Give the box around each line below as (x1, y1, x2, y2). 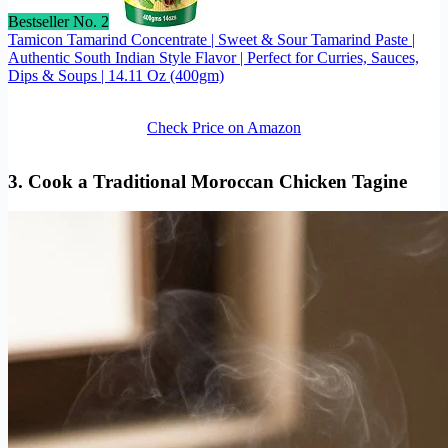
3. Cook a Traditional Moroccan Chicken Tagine (8, 170, 407, 192)
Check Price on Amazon (147, 118, 301, 136)
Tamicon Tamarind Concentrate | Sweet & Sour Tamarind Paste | (8, 30, 415, 48)
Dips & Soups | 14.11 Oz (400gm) (8, 66, 224, 84)
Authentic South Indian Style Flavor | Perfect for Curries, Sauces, (8, 48, 419, 66)
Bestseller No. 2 (8, 12, 109, 30)
